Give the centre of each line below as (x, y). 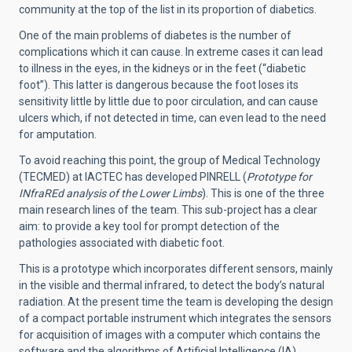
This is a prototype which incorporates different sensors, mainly (176, 268)
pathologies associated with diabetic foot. (122, 242)
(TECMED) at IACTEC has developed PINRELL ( (133, 176)
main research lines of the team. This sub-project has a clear (168, 209)
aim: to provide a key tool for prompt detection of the (149, 226)
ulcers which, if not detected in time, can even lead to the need (172, 117)
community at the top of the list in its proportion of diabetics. (168, 9)
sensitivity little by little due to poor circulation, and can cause (169, 101)
